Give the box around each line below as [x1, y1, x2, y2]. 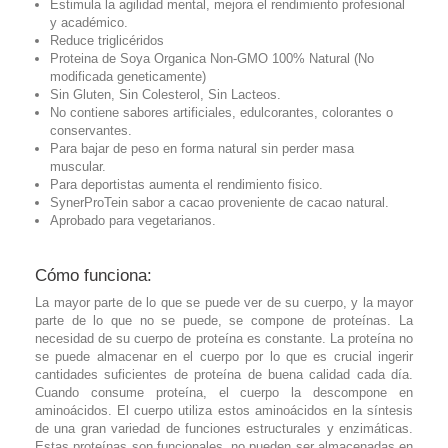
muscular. [50, 158, 106, 174]
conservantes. [50, 122, 132, 138]
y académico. [50, 14, 128, 30]
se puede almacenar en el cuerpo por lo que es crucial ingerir [35, 348, 413, 364]
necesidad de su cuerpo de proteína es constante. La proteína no [35, 330, 413, 346]
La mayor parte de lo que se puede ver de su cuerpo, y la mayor [35, 294, 413, 310]
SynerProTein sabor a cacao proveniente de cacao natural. [50, 194, 389, 210]
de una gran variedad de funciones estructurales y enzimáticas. [35, 420, 413, 436]
